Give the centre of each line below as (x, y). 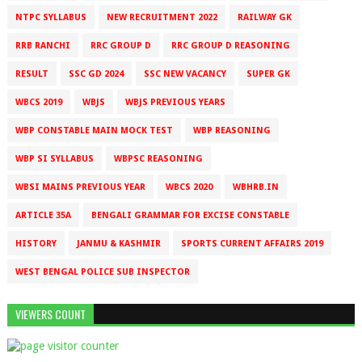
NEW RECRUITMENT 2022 (162, 18)
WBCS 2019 (38, 103)
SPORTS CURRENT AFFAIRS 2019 (252, 244)
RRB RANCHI (42, 46)
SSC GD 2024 (96, 74)
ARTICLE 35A (43, 216)
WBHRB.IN (255, 187)
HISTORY (36, 244)
